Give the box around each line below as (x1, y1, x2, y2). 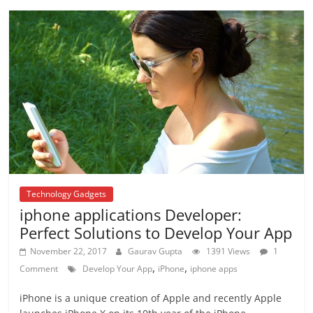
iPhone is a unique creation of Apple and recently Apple (20, 291, 282, 305)
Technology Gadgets (27, 188, 107, 201)
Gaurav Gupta (128, 245, 183, 258)
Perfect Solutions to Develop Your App (20, 222, 293, 244)
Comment (20, 263, 59, 275)
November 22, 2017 (30, 245, 108, 258)
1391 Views (206, 245, 251, 258)
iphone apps (190, 263, 238, 275)
